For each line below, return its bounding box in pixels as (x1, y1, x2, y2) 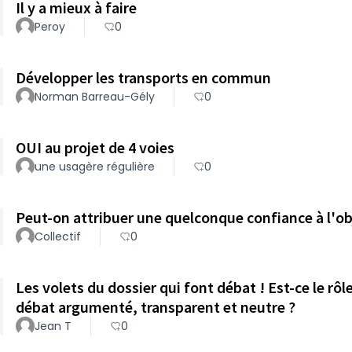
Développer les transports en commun (16, 68, 271, 87)
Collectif (35, 229, 81, 244)
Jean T (35, 318, 71, 334)
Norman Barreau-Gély (35, 89, 155, 104)
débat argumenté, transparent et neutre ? (16, 297, 295, 317)
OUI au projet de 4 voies (16, 137, 174, 157)
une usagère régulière (35, 159, 155, 174)
